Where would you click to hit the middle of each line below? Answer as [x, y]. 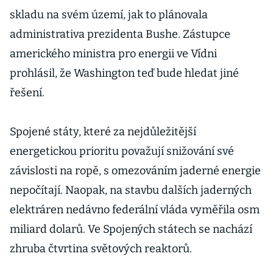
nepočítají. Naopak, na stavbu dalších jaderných [131, 190]
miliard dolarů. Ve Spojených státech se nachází [131, 229]
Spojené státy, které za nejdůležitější [103, 132]
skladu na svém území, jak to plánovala [109, 15]
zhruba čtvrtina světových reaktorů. [101, 249]
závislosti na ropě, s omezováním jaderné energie [135, 171]
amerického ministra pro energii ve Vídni [113, 54]
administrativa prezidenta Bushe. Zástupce [120, 34]
